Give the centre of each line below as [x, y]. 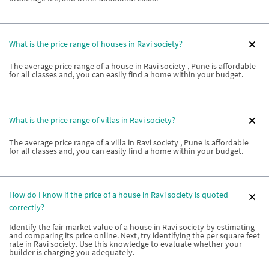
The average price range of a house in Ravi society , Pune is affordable [132, 66]
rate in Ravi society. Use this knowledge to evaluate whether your [125, 243]
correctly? [27, 207]
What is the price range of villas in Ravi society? [92, 120]
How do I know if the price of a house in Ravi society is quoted [119, 194]
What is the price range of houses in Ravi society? [96, 44]
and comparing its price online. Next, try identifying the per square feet [134, 235]
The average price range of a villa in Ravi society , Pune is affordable [129, 142]
